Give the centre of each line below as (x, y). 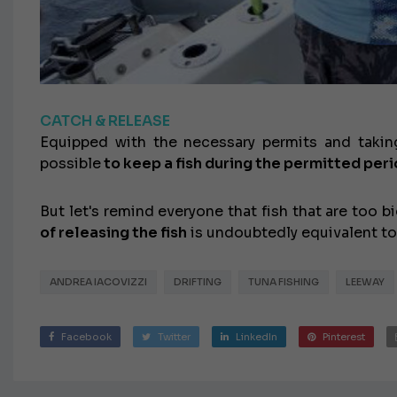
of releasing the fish (113, 233)
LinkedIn (257, 337)
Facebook (86, 337)
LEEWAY (365, 282)
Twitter (174, 337)
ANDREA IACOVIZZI (98, 282)
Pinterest (344, 337)
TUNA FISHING (284, 282)
